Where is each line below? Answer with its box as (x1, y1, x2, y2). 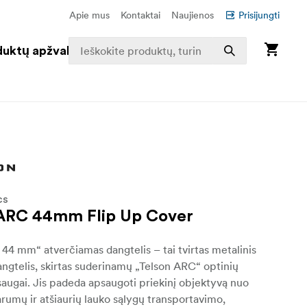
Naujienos (171, 9, 214, 21)
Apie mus (69, 9, 110, 21)
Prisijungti (238, 9, 280, 21)
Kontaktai (121, 9, 160, 21)
